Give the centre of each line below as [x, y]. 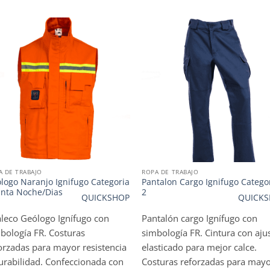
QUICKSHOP [106, 198]
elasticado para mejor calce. [199, 247]
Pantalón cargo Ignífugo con [200, 218]
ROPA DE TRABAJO [170, 172]
